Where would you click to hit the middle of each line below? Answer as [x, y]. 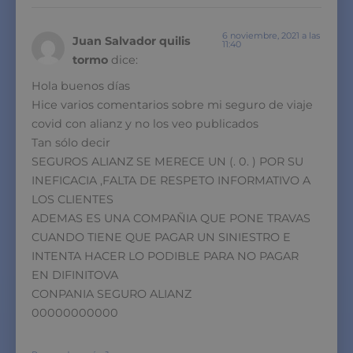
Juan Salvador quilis [132, 41]
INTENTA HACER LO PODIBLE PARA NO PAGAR [165, 256]
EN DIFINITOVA [75, 275]
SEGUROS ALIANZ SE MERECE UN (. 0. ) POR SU [167, 161]
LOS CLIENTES [72, 199]
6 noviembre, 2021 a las [271, 35]
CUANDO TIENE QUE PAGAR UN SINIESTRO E [161, 237]
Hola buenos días [81, 85]
